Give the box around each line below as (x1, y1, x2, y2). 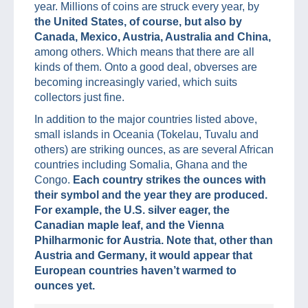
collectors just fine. (34, 91, 124, 103)
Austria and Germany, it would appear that (34, 249, 252, 261)
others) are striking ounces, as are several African (34, 143, 274, 155)
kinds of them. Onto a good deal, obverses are (34, 60, 257, 73)
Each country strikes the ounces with (70, 173, 266, 186)
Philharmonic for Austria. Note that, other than (34, 234, 273, 246)
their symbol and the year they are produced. (34, 188, 267, 201)
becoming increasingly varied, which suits (34, 76, 237, 88)
